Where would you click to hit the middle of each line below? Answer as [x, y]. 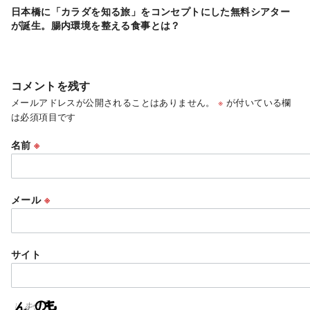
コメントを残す [51, 85]
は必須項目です [44, 116]
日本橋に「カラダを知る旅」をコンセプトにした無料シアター [151, 11]
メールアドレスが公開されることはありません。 [113, 102]
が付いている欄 [257, 102]
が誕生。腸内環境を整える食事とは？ [96, 25]
